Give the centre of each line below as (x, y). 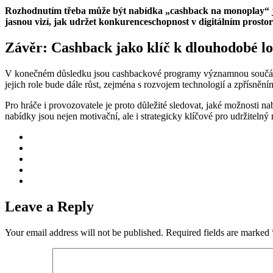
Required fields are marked (219, 232)
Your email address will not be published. (84, 232)
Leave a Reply (49, 206)
